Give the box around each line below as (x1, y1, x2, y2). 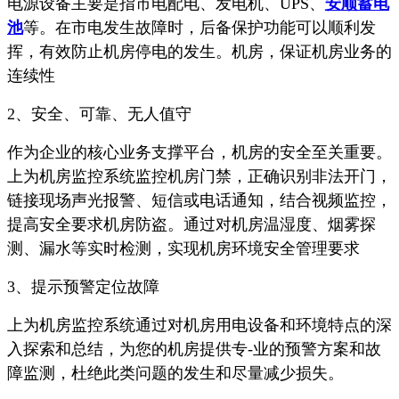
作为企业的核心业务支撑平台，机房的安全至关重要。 (7, 142, 392, 161)
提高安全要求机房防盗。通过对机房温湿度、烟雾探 (7, 215, 376, 233)
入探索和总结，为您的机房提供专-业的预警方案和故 (7, 339, 381, 358)
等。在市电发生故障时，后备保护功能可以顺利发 (23, 18, 376, 37)
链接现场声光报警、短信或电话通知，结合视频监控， (7, 191, 392, 209)
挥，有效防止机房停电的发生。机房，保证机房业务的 (7, 42, 392, 61)
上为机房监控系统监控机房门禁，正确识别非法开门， (7, 167, 392, 185)
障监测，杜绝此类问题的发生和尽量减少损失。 (7, 363, 344, 382)
